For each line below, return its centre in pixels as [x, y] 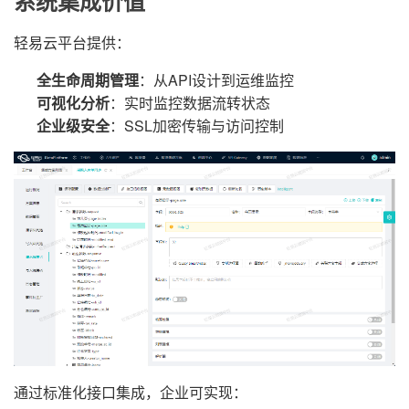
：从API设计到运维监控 [216, 80]
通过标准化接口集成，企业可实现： [131, 392]
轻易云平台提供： [72, 43]
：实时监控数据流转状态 [190, 103]
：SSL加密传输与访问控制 [197, 126]
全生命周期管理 [88, 80]
